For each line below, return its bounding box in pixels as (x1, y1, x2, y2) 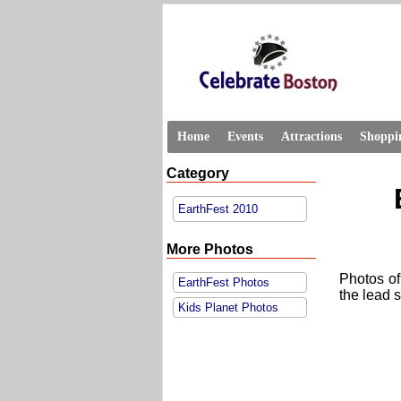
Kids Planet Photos (178, 301, 278, 314)
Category (166, 166, 229, 181)
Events (227, 130, 263, 143)
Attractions (281, 130, 342, 143)
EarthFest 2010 (178, 202, 258, 216)
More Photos (166, 242, 253, 257)
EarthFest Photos (178, 276, 269, 289)
